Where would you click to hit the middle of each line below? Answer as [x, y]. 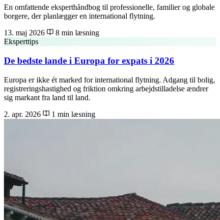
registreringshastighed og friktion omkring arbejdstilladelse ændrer [106, 88]
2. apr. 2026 [22, 114]
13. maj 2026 [24, 33]
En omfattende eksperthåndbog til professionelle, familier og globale [109, 7]
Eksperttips [21, 42]
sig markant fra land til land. [47, 97]
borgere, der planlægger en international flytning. [80, 16]
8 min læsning [76, 33]
